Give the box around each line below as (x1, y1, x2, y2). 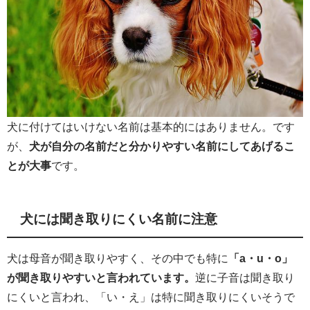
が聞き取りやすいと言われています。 (7, 272, 195, 284)
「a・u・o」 (228, 253, 293, 264)
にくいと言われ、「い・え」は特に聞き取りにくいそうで (7, 291, 295, 303)
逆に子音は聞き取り (195, 272, 295, 284)
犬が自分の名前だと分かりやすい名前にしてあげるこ (29, 140, 295, 152)
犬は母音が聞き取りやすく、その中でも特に (7, 253, 228, 264)
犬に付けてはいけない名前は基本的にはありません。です (7, 121, 295, 133)
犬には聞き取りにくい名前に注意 (20, 212, 218, 226)
